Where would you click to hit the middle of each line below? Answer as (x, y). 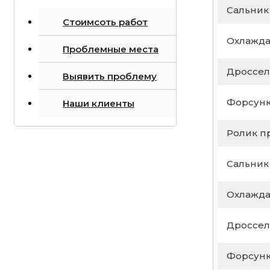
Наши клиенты (99, 103)
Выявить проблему (110, 76)
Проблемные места (111, 49)
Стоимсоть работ (105, 22)
